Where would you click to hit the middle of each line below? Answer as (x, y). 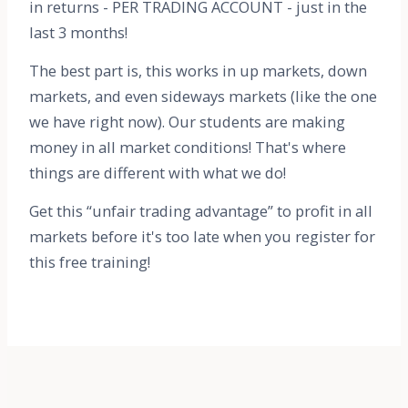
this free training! (90, 261)
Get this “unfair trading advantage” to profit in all (201, 210)
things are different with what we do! (158, 172)
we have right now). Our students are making (187, 121)
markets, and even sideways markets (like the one (203, 96)
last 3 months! (78, 32)
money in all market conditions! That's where (188, 147)
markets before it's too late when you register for (202, 236)
